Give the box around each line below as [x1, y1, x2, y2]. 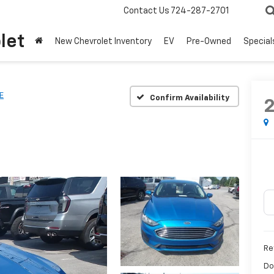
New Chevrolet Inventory [55, 37, 152, 46]
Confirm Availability [150, 94, 229, 102]
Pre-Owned [187, 37, 231, 46]
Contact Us [124, 7, 169, 16]
